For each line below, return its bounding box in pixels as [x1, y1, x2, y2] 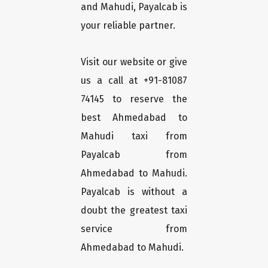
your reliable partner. [81, 20, 175, 32]
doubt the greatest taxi [81, 205, 187, 217]
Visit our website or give [81, 56, 187, 68]
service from [81, 223, 187, 235]
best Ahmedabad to [81, 112, 187, 124]
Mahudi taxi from [81, 130, 187, 142]
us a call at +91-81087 [81, 75, 187, 87]
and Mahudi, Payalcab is [81, 1, 187, 13]
